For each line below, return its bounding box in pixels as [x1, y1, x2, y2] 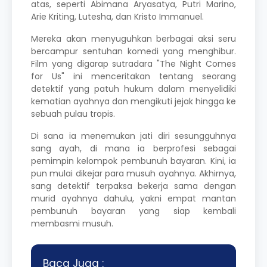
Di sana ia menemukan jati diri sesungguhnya [31, 129, 236, 142]
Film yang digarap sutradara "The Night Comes [31, 57, 236, 70]
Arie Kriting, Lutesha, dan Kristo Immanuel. [31, 10, 204, 23]
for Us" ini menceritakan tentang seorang [31, 70, 236, 82]
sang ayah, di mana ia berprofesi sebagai [31, 142, 236, 154]
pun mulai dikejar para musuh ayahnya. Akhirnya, [31, 167, 236, 179]
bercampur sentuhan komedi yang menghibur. [31, 45, 236, 57]
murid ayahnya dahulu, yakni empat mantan [31, 192, 236, 204]
